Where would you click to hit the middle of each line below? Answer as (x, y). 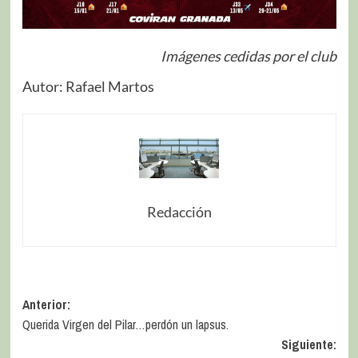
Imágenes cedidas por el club (248, 56)
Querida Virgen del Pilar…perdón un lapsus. (125, 324)
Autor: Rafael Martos (88, 86)
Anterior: (46, 304)
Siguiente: (308, 344)
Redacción (179, 211)
